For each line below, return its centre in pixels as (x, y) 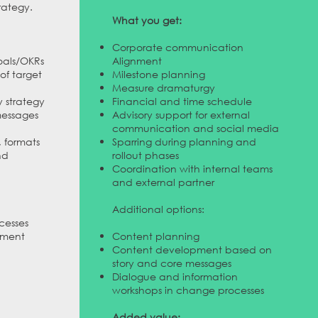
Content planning (157, 236)
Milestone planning (158, 74)
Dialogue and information (175, 276)
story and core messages (171, 263)
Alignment (137, 61)
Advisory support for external (181, 115)
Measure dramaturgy (163, 88)
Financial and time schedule (182, 101)
